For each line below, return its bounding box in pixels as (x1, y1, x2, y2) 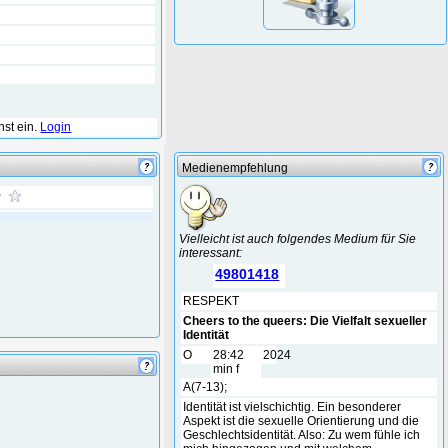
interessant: (179, 246, 243, 260)
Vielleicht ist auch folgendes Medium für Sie (179, 232, 417, 246)
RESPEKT (183, 294, 240, 308)
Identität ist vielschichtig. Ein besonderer (183, 400, 402, 414)
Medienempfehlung (182, 161, 289, 175)
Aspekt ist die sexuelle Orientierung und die (183, 414, 420, 428)
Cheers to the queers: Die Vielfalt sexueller (183, 314, 428, 328)
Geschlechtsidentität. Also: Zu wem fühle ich (183, 428, 421, 442)
